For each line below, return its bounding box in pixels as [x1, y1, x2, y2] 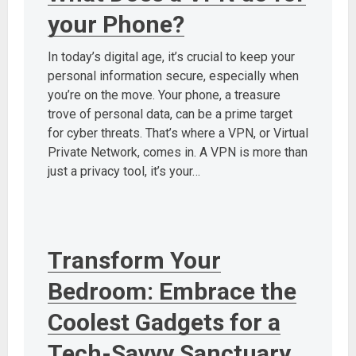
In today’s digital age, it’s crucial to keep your [48, 48, 295, 64]
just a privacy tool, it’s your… [48, 163, 200, 179]
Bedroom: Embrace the [48, 277, 296, 305]
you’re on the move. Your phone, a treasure [48, 87, 281, 103]
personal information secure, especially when [48, 68, 299, 83]
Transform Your [48, 246, 221, 274]
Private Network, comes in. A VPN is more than [48, 144, 308, 160]
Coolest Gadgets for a [48, 308, 281, 336]
